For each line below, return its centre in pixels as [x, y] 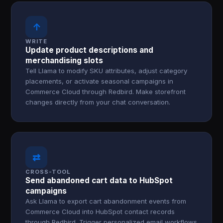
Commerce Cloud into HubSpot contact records [100, 212]
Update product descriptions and [90, 50]
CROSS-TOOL [48, 172]
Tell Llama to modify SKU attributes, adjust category [107, 71]
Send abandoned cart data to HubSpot [99, 180]
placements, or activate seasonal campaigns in [100, 81]
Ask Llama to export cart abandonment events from [106, 201]
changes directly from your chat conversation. [98, 102]
